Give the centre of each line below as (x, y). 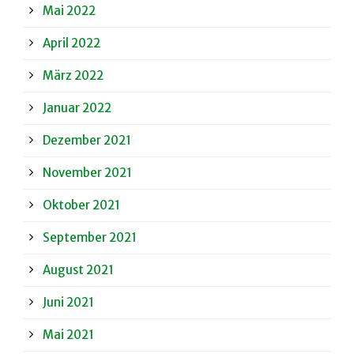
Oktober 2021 (81, 205)
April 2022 (72, 43)
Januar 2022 (77, 108)
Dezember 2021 (87, 141)
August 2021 (78, 270)
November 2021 (87, 173)
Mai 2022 (69, 11)
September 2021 (90, 238)
